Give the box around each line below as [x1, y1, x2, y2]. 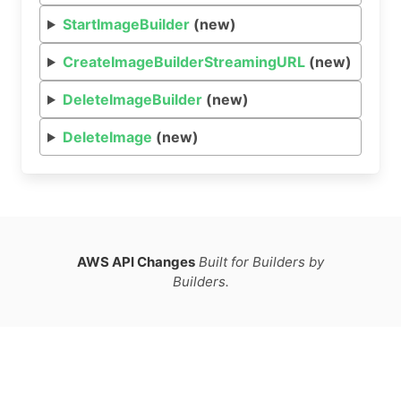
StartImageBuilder [62, 15, 190, 33]
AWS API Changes [77, 252, 195, 270]
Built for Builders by [199, 252, 324, 270]
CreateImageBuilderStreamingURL [62, 53, 305, 71]
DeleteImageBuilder [62, 90, 202, 108]
